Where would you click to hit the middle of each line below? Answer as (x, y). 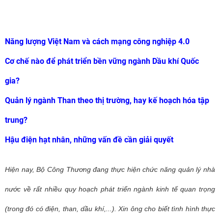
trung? (16, 120)
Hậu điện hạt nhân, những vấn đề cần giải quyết (89, 140)
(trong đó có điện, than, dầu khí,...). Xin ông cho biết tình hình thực (110, 209)
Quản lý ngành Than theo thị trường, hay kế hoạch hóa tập (107, 100)
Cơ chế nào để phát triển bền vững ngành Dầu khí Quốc (102, 61)
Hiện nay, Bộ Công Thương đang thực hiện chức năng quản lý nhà (110, 169)
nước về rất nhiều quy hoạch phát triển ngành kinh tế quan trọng (110, 189)
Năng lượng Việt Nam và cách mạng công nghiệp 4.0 (97, 41)
